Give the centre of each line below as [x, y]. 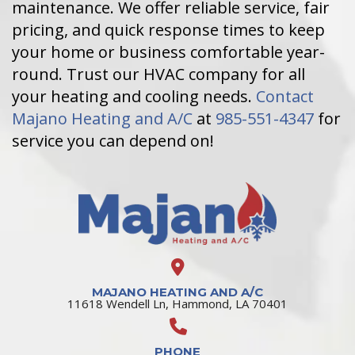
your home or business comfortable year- [168, 52]
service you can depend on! [113, 140]
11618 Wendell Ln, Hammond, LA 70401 [177, 303]
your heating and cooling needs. [134, 96]
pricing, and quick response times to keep [168, 29]
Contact [285, 96]
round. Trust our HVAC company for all [158, 74]
